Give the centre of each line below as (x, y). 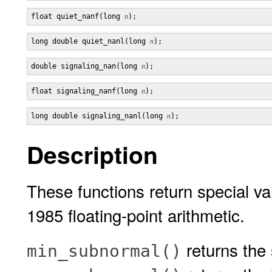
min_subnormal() (104, 251)
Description (92, 154)
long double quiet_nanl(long (90, 41)
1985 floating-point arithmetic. (136, 215)
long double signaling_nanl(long (99, 116)
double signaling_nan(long (86, 66)
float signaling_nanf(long (86, 91)
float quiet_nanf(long (78, 16)
